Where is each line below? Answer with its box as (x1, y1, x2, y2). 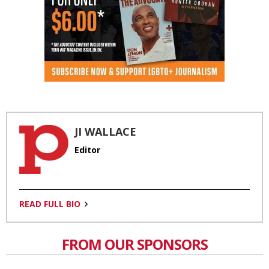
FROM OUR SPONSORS (61, 234, 208, 254)
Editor (74, 144, 100, 156)
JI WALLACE (74, 124, 136, 139)
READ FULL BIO (19, 198, 80, 210)
